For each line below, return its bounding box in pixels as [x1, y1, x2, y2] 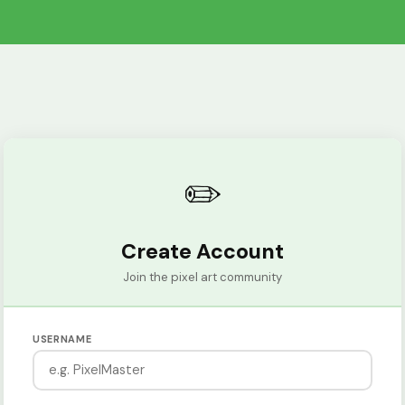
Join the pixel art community [123, 268, 282, 285]
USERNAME [33, 333, 92, 346]
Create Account [121, 237, 284, 265]
